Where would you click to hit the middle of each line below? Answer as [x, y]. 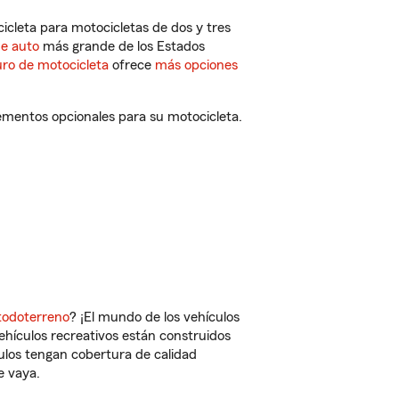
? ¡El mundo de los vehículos [155, 317]
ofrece [132, 65]
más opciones [196, 65]
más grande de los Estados [122, 46]
